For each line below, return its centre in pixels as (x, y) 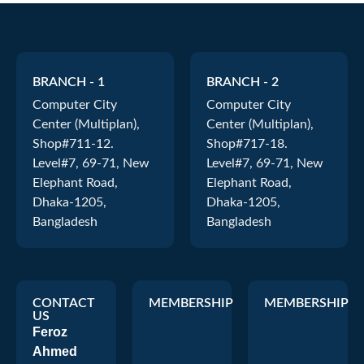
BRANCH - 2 (243, 82)
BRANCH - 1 (69, 82)
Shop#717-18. (247, 143)
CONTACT (64, 303)
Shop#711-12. (73, 143)
